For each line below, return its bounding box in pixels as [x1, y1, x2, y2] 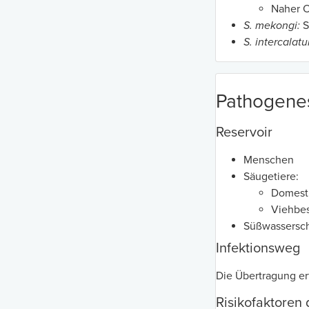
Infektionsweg [216, 240, 300, 257]
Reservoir [216, 124, 272, 141]
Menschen [243, 153, 294, 168]
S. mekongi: [243, 19, 300, 33]
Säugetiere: [243, 170, 299, 184]
